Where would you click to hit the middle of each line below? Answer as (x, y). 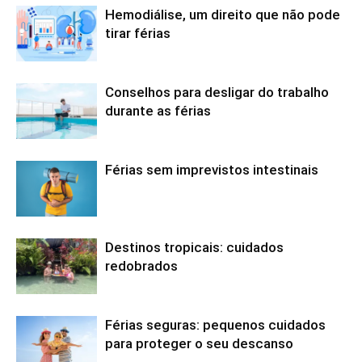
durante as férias (158, 111)
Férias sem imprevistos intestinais (212, 170)
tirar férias (138, 34)
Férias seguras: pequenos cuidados (215, 325)
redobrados (141, 266)
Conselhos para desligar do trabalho (217, 93)
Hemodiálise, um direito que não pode (223, 15)
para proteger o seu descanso (199, 344)
